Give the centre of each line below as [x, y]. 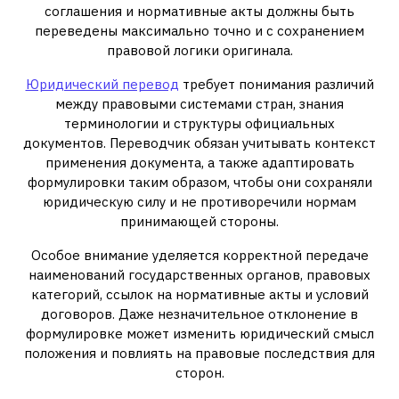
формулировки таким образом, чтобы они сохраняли [199, 182]
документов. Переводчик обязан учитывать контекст [199, 143]
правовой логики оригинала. [199, 50]
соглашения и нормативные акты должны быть [199, 11]
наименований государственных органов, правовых [199, 275]
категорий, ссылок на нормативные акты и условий [199, 294]
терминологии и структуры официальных [199, 123]
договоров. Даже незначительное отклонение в [199, 314]
